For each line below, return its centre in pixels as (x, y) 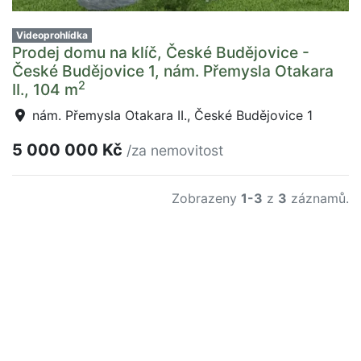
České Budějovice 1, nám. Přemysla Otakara (173, 71)
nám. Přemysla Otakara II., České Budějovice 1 (170, 115)
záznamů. (318, 198)
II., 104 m (45, 89)
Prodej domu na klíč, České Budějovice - (161, 52)
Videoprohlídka (52, 35)
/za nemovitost (175, 150)
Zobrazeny (206, 198)
